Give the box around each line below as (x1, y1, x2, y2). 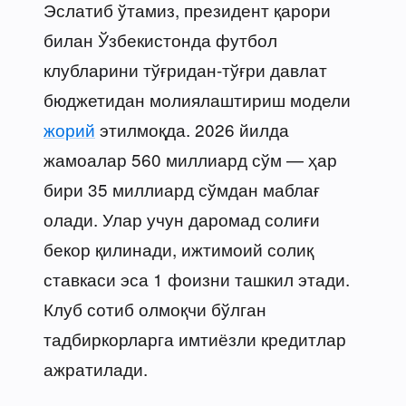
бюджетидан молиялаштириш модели (43, 86, 351, 111)
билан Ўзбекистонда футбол (43, 26, 277, 52)
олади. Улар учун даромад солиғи (43, 206, 320, 231)
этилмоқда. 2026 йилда (95, 116, 289, 141)
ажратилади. (43, 355, 148, 381)
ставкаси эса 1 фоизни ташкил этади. (43, 266, 350, 291)
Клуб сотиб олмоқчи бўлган (43, 295, 266, 321)
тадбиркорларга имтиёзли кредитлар (43, 325, 346, 351)
